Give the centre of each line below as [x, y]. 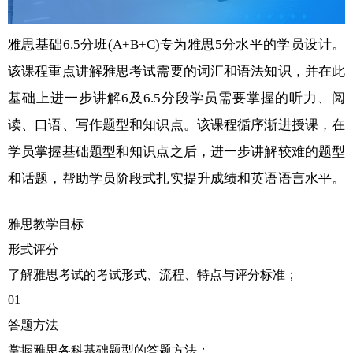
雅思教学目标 [46, 224]
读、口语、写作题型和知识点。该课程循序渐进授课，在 [176, 124]
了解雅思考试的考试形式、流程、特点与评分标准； [153, 274]
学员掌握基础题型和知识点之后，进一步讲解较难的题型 [176, 151]
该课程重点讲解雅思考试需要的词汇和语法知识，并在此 [176, 71]
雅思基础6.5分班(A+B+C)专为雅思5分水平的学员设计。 [176, 44]
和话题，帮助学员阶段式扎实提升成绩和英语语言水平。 [176, 178]
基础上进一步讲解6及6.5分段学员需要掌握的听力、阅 [176, 98]
